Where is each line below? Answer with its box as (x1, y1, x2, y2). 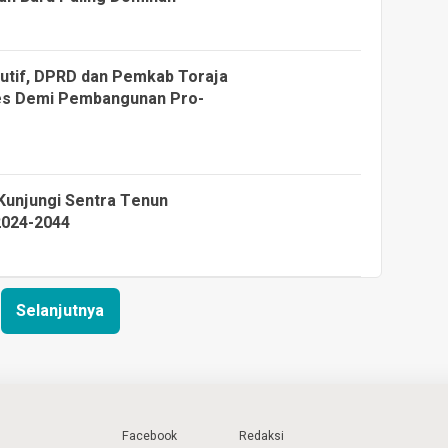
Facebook (122, 427, 177, 445)
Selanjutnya (16, 299, 105, 323)
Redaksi (239, 427, 284, 445)
